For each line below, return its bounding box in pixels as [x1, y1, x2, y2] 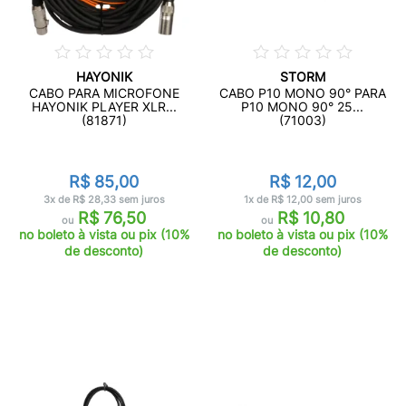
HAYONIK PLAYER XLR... [31, 99, 177, 114]
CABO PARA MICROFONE [28, 85, 179, 101]
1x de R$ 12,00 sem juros [243, 193, 362, 206]
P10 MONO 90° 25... [241, 99, 363, 114]
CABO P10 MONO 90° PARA [218, 85, 386, 101]
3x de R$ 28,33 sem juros [43, 193, 165, 206]
